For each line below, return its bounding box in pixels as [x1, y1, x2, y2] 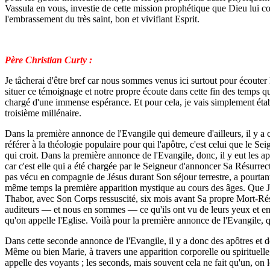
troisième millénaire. [5, 108, 81, 118]
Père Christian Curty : [5, 55, 92, 65]
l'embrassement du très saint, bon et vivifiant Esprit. [5, 14, 199, 24]
